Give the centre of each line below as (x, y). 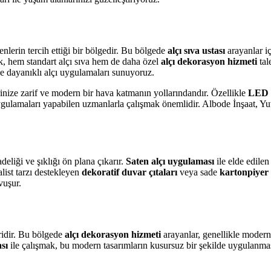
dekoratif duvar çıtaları (129, 172)
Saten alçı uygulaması (170, 161)
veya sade (198, 172)
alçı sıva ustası (196, 50)
